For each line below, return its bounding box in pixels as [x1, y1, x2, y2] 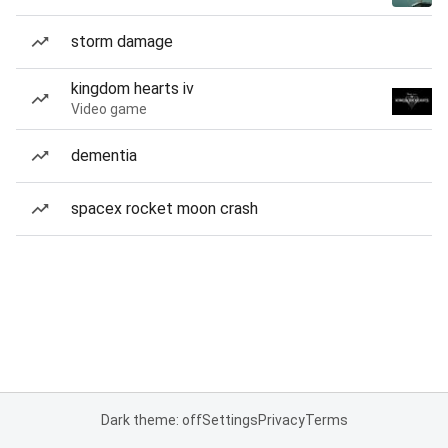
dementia [71, 146, 137, 165]
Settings [201, 412, 258, 428]
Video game [71, 101, 147, 117]
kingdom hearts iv [71, 79, 194, 98]
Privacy [257, 412, 305, 428]
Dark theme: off [100, 412, 202, 428]
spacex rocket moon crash [71, 199, 258, 218]
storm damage [71, 32, 173, 51]
